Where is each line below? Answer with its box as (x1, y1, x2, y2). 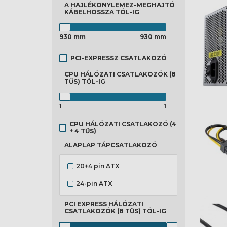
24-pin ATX (76, 179, 112, 187)
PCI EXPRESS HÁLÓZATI (64, 200, 143, 208)
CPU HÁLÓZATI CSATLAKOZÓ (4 (69, 120, 176, 128)
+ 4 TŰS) (69, 127, 96, 135)
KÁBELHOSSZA (64, 8, 116, 16)
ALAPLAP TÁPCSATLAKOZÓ (64, 141, 157, 149)
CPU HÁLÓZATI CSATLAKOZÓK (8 (64, 70, 176, 78)
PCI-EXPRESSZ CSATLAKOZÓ (70, 54, 167, 62)
